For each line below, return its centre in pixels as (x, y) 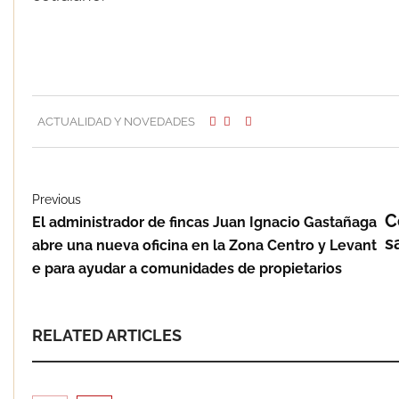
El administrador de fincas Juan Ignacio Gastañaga (204, 222)
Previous (57, 199)
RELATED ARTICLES (107, 335)
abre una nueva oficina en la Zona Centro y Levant (204, 245)
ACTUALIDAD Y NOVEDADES (116, 121)
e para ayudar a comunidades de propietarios (187, 268)
